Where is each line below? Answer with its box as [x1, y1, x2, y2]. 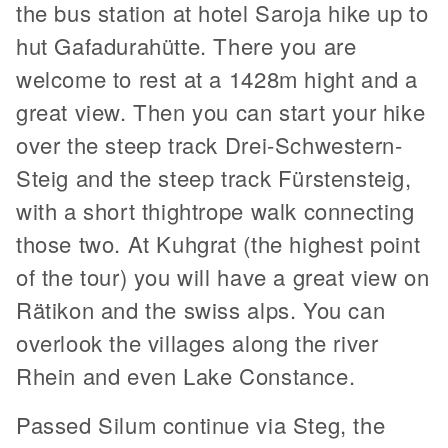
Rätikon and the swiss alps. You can [16, 294, 386, 325]
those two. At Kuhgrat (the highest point [16, 228, 421, 259]
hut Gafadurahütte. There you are [16, 30, 357, 61]
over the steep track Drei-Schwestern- [16, 129, 403, 160]
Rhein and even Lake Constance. [16, 360, 356, 391]
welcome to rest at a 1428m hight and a [16, 63, 418, 94]
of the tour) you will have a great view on [16, 261, 430, 292]
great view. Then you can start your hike [16, 96, 426, 127]
